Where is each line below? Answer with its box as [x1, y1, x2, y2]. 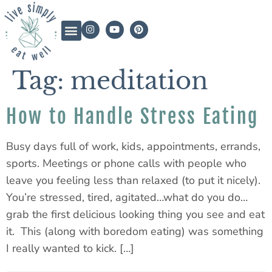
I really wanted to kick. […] [6, 240, 134, 256]
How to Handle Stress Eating [6, 104, 259, 129]
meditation [70, 65, 208, 96]
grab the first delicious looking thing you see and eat [6, 206, 265, 222]
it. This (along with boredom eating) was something [6, 223, 263, 239]
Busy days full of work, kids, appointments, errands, [6, 138, 260, 154]
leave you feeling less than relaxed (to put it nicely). [6, 172, 260, 188]
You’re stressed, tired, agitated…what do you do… [6, 189, 248, 205]
